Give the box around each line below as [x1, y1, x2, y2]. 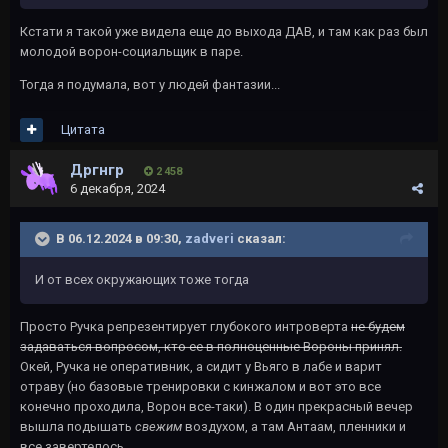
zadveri [185, 230, 234, 246]
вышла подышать [20, 418, 135, 434]
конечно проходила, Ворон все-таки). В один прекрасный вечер [20, 398, 413, 414]
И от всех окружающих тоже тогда [35, 271, 249, 287]
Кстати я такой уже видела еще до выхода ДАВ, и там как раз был [20, 23, 428, 39]
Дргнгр [70, 160, 124, 179]
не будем [351, 318, 405, 334]
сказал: [234, 230, 286, 246]
